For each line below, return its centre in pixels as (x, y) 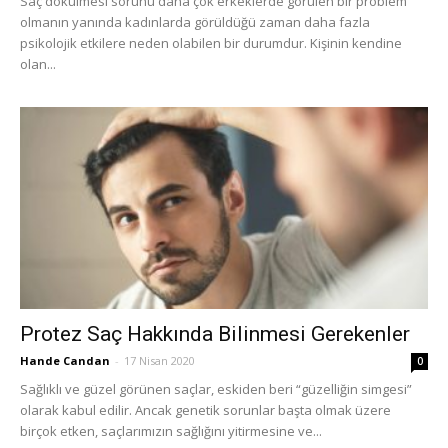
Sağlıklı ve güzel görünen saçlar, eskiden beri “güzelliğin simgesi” (216, 388)
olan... (38, 64)
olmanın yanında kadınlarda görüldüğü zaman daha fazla (195, 22)
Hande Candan (65, 360)
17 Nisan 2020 (159, 360)
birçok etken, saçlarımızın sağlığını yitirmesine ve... (171, 430)
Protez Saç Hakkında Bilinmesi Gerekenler (215, 333)
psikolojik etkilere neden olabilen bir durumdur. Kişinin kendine (211, 43)
